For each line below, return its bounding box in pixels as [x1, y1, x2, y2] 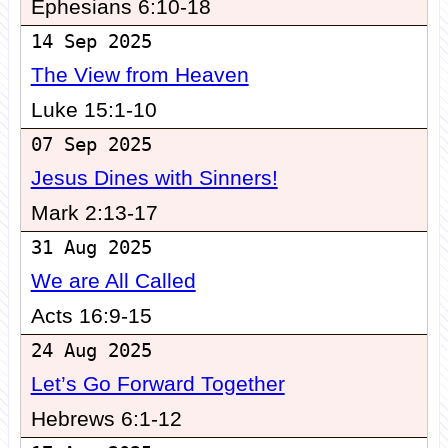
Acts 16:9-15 [30, 304, 152, 329]
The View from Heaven [30, 63, 249, 88]
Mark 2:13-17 [30, 201, 158, 226]
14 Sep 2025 [30, 31, 152, 53]
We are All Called [30, 269, 196, 294]
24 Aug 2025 [30, 340, 152, 362]
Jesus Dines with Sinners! [30, 166, 278, 191]
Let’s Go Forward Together [30, 372, 285, 397]
